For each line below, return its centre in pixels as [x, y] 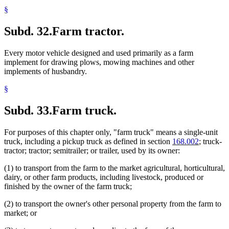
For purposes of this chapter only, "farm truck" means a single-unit [111, 132]
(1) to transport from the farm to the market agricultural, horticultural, [114, 168]
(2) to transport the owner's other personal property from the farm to [113, 203]
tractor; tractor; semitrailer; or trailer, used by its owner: [92, 150]
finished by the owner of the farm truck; [68, 186]
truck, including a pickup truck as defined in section [88, 141]
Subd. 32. [28, 31]
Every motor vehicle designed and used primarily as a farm [99, 53]
